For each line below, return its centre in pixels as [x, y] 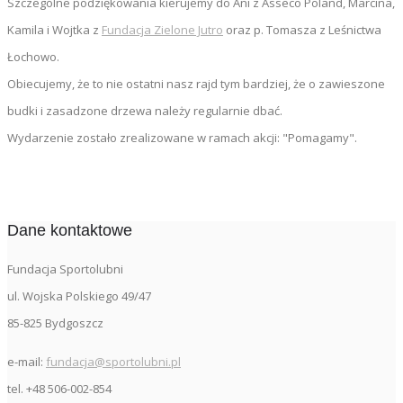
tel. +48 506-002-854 [59, 388]
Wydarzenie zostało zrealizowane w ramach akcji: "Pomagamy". [182, 137]
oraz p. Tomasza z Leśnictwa [302, 29]
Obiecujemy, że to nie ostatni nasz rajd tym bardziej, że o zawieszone [196, 83]
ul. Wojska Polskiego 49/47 [79, 296]
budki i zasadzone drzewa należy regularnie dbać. [145, 110]
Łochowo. [33, 56]
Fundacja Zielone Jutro [162, 29]
